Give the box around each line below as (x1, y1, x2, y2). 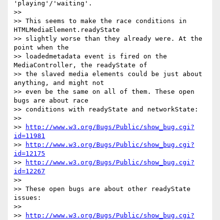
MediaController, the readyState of (14, 61, 147, 69)
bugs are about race (14, 97, 88, 105)
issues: (14, 194, 41, 202)
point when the (14, 44, 69, 52)
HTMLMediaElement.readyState (14, 26, 120, 34)
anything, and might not (14, 79, 104, 87)
